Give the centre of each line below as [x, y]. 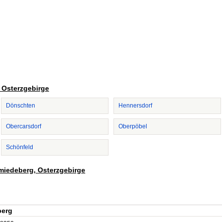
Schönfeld [20, 147]
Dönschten [21, 106]
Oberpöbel [133, 126]
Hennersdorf [135, 106]
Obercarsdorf [24, 126]
